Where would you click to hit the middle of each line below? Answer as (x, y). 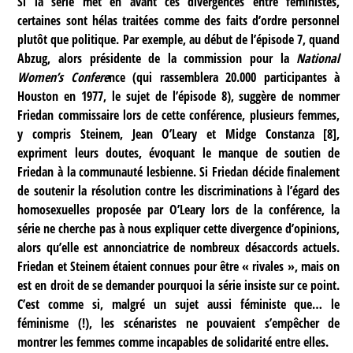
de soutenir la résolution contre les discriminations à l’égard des (179, 190)
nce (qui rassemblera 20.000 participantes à (224, 77)
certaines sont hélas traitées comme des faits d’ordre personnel (179, 20)
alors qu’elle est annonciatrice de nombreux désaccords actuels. (179, 247)
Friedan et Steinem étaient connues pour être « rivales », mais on (179, 266)
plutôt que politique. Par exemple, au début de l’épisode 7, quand (179, 39)
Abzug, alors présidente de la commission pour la (157, 58)
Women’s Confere (63, 77)
